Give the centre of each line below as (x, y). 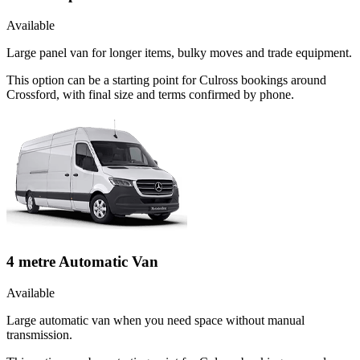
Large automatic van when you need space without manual (155, 321)
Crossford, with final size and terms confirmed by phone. (150, 94)
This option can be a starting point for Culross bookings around (166, 80)
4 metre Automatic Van (82, 262)
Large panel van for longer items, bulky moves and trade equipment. (179, 52)
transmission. (39, 335)
